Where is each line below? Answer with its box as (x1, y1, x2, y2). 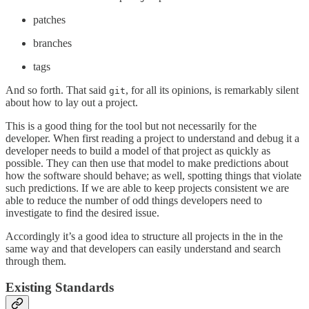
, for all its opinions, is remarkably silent (126, 83, 299, 96)
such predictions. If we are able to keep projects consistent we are (6, 181, 289, 194)
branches (33, 37, 72, 49)
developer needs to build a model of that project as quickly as (6, 144, 270, 157)
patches (33, 13, 66, 26)
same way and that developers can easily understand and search (6, 242, 281, 255)
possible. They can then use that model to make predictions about (6, 157, 288, 169)
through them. (6, 255, 66, 267)
